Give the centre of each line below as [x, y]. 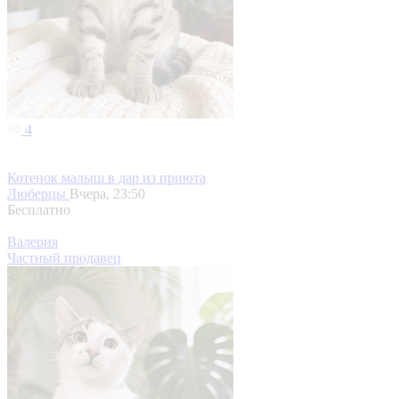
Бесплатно [39, 210]
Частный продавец [64, 258]
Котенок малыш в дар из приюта [106, 178]
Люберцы [38, 194]
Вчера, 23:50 [107, 194]
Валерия [33, 242]
